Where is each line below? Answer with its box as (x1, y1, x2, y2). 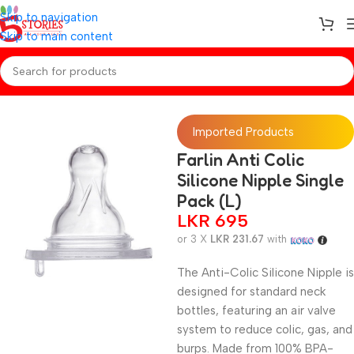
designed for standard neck (177, 284, 326, 299)
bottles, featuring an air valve (177, 303, 336, 318)
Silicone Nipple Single (177, 170, 344, 190)
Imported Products (193, 125, 294, 139)
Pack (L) (177, 190, 242, 211)
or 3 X (177, 233, 210, 245)
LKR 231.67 (210, 233, 264, 245)
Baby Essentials (36, 82, 121, 96)
